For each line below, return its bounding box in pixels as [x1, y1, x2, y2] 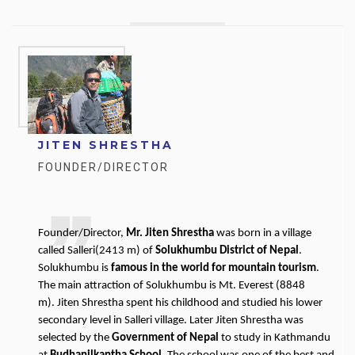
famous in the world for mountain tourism [111, 261, 316, 274]
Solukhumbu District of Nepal [155, 244, 299, 257]
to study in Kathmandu [219, 331, 330, 344]
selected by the [38, 331, 112, 344]
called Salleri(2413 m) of [38, 244, 155, 257]
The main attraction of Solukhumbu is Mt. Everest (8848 [38, 279, 305, 292]
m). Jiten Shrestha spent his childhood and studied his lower [38, 296, 323, 309]
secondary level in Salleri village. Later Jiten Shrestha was [38, 314, 303, 326]
